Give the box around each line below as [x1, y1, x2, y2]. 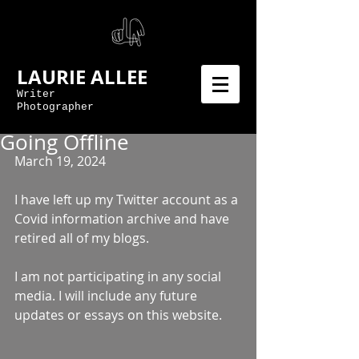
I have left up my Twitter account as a [14, 191, 241, 208]
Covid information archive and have [14, 210, 232, 228]
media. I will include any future [14, 287, 200, 305]
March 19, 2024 [14, 152, 109, 170]
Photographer [17, 101, 94, 113]
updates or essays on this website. [14, 306, 222, 324]
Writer [17, 88, 55, 100]
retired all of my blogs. [14, 229, 152, 247]
